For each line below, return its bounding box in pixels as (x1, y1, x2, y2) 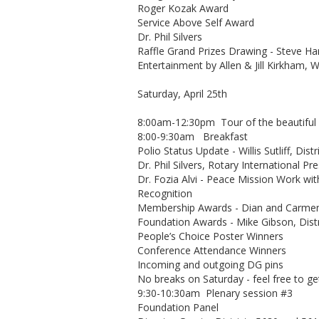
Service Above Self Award (137, 16, 254, 29)
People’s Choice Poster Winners (137, 229, 283, 243)
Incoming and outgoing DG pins (137, 258, 283, 271)
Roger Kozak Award (137, 1, 229, 15)
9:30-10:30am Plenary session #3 (137, 286, 293, 300)
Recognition (137, 187, 192, 200)
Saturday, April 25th (137, 87, 227, 100)
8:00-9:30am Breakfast (137, 130, 248, 143)
